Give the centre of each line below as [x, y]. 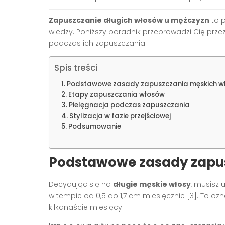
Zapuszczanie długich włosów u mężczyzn [129, 20]
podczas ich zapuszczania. [98, 43]
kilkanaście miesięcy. [86, 207]
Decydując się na [81, 184]
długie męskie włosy [152, 184]
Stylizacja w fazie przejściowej [120, 116]
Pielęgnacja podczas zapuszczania [129, 105]
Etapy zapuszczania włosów [116, 94]
